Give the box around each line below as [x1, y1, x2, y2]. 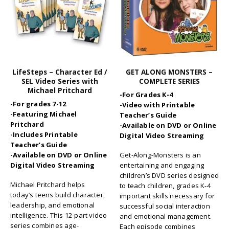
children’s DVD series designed [120, 171, 219, 180]
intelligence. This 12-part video [10, 211, 107, 220]
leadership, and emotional [10, 200, 95, 210]
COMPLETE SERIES [139, 76, 200, 86]
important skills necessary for [120, 191, 215, 201]
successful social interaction [120, 201, 210, 211]
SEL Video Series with [21, 76, 98, 86]
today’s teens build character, [10, 190, 105, 200]
